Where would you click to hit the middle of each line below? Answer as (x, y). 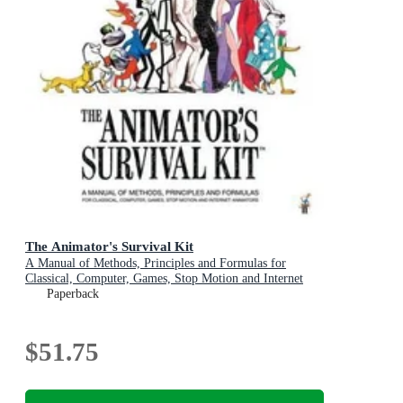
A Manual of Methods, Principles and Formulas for (156, 264)
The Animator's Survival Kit (109, 246)
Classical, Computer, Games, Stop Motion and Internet (164, 279)
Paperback (73, 294)
